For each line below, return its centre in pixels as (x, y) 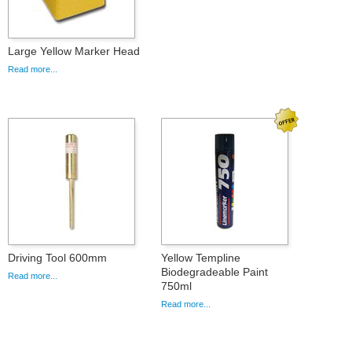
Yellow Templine (201, 258)
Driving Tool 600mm (57, 258)
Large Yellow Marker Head (74, 51)
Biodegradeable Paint (214, 272)
